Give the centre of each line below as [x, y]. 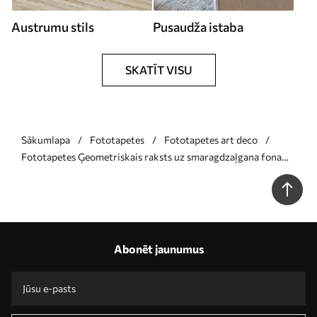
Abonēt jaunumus [158, 248]
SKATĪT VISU [158, 69]
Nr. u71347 [45, 173]
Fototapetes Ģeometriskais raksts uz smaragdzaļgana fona [151, 156]
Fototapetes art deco [211, 139]
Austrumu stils [53, 27]
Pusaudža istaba [198, 27]
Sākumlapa [46, 139]
